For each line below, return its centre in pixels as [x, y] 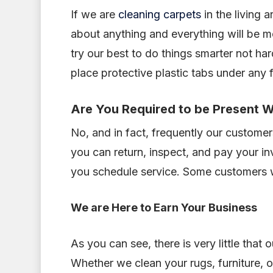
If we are [94, 14]
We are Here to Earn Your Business [164, 207]
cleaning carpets [159, 14]
